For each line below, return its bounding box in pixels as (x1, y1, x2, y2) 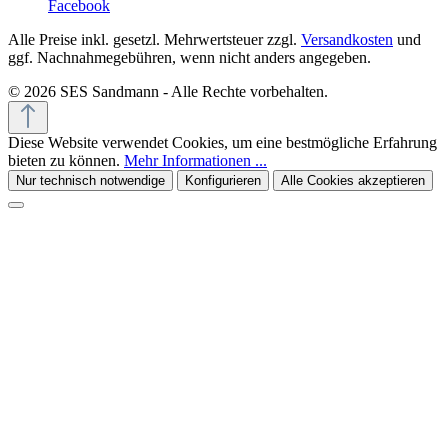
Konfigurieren (185, 172, 261, 188)
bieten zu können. (8, 151, 124, 169)
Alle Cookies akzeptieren (281, 172, 425, 188)
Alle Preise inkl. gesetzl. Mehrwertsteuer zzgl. (8, 30, 301, 48)
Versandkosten (301, 30, 393, 48)
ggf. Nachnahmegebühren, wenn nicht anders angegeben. (8, 48, 371, 66)
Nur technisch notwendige (16, 172, 165, 188)
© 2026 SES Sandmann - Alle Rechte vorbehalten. (8, 82, 328, 100)
